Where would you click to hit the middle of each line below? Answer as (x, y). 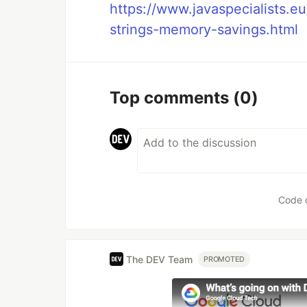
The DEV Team (159, 259)
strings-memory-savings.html (204, 29)
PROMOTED (224, 259)
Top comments (171, 98)
